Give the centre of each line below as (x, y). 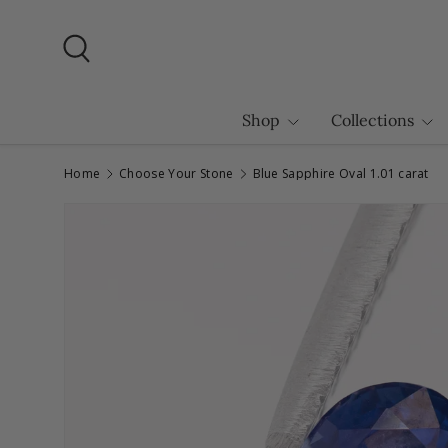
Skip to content (141, 36)
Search (99, 77)
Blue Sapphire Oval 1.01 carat (340, 173)
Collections (372, 120)
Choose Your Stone (176, 173)
